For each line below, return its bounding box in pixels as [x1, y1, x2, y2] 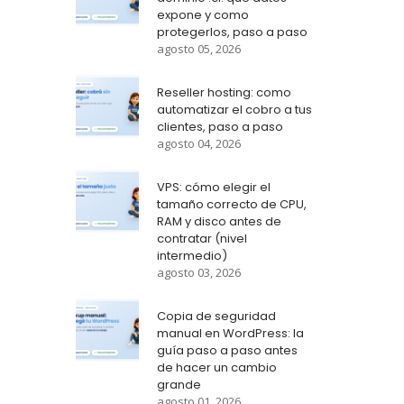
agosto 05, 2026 [156, 41, 241, 57]
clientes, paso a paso [156, 118, 283, 135]
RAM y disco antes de [156, 213, 281, 230]
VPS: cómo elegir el [156, 179, 271, 196]
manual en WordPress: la [156, 325, 304, 342]
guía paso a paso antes [156, 342, 298, 359]
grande [156, 376, 201, 393]
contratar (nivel [156, 230, 247, 247]
